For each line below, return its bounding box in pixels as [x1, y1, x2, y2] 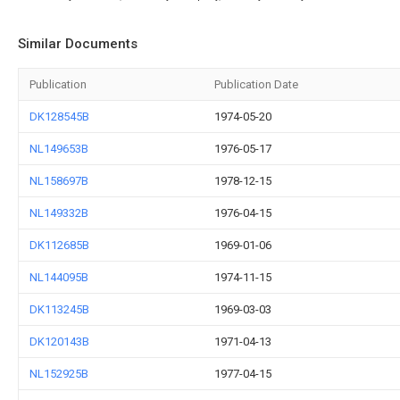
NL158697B [29, 174, 88, 187]
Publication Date [214, 78, 298, 91]
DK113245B [29, 303, 89, 316]
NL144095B [29, 271, 88, 284]
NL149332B [29, 206, 88, 220]
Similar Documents [18, 36, 137, 52]
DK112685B [29, 238, 89, 252]
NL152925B [29, 367, 88, 380]
